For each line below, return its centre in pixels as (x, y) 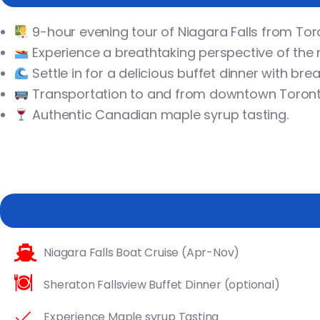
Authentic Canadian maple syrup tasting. (162, 115)
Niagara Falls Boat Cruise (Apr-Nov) (142, 252)
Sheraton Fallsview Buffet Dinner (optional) (162, 285)
